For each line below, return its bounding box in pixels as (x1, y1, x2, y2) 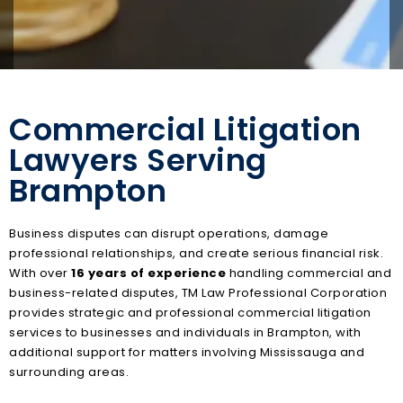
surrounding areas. (9, 363, 129, 381)
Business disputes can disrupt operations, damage (9, 225, 328, 243)
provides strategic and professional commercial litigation (9, 304, 372, 322)
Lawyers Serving (9, 139, 267, 183)
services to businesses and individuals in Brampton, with (9, 324, 361, 342)
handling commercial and (226, 264, 391, 282)
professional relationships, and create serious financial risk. (9, 245, 383, 263)
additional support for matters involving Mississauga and (9, 344, 364, 362)
